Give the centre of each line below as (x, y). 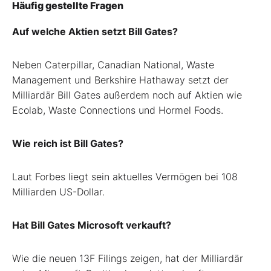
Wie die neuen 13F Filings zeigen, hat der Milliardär (128, 258)
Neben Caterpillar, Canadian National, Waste (113, 64)
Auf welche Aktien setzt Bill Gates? (95, 31)
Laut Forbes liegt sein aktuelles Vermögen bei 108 (125, 176)
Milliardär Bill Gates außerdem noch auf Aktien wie (127, 95)
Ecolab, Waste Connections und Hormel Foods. (118, 110)
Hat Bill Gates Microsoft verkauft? (92, 225)
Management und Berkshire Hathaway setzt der (120, 80)
